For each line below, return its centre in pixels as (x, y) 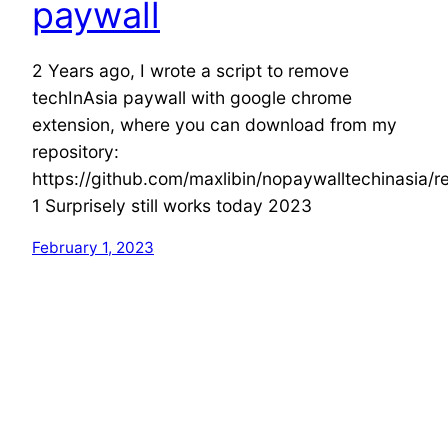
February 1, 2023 (93, 248)
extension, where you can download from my (214, 124)
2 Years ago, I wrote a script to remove (190, 70)
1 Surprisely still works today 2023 (172, 205)
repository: (75, 151)
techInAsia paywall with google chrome (192, 97)
